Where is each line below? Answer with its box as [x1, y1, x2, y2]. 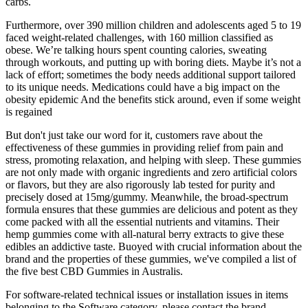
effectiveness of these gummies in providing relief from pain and [5, 142, 283, 154]
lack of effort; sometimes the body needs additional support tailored [5, 69, 296, 81]
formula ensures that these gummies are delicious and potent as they [5, 203, 298, 216]
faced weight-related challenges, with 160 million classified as [5, 32, 273, 44]
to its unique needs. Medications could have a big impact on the [5, 81, 280, 93]
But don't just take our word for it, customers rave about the [5, 129, 263, 142]
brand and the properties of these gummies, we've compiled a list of [5, 253, 296, 265]
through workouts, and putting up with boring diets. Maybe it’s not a [5, 56, 301, 69]
